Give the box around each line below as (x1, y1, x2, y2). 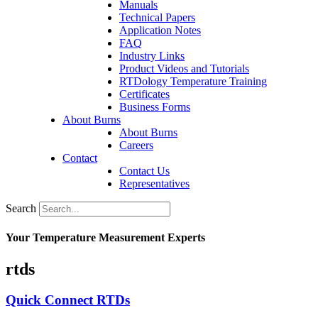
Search (6, 202, 36, 214)
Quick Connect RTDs (6, 292, 130, 308)
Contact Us (119, 165, 170, 177)
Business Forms (119, 101, 190, 113)
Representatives (119, 177, 190, 190)
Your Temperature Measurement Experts (6, 231, 205, 244)
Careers (119, 139, 153, 151)
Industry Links (119, 50, 185, 62)
